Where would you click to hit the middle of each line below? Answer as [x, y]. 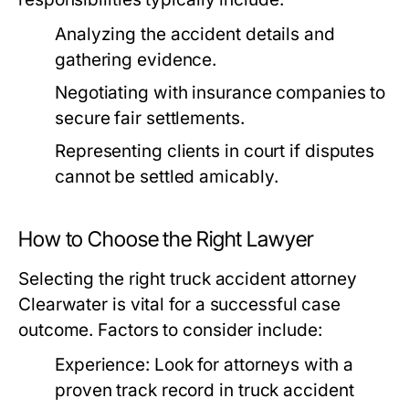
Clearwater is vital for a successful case [180, 305]
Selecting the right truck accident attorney [188, 279]
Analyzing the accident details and [195, 35]
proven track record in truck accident [204, 391]
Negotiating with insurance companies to [220, 93]
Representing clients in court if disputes [215, 152]
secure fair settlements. [150, 119]
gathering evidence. [136, 60]
